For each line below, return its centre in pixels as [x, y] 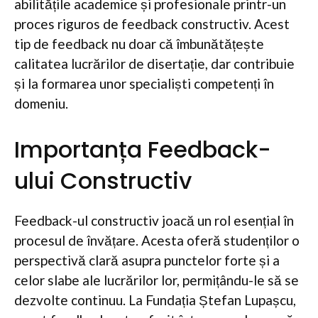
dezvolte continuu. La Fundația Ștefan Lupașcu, [155, 300]
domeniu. [41, 103]
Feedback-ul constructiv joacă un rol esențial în [154, 220]
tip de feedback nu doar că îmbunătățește [139, 44]
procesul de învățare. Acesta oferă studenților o [157, 240]
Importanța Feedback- [143, 149]
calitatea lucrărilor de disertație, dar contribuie [154, 64]
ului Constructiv [103, 180]
